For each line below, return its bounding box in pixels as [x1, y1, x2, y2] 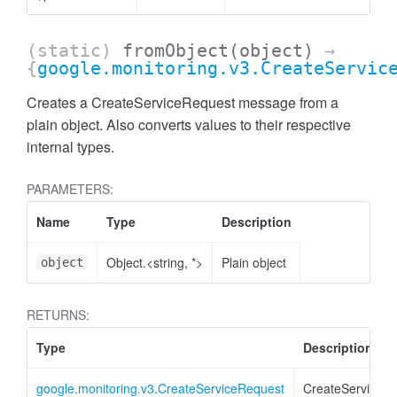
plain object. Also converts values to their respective [27, 114, 351, 135]
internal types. [27, 136, 114, 157]
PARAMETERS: [27, 180, 113, 198]
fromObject [122, 40, 229, 61]
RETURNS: [27, 306, 90, 323]
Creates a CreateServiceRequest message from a [27, 92, 339, 113]
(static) [27, 40, 122, 61]
